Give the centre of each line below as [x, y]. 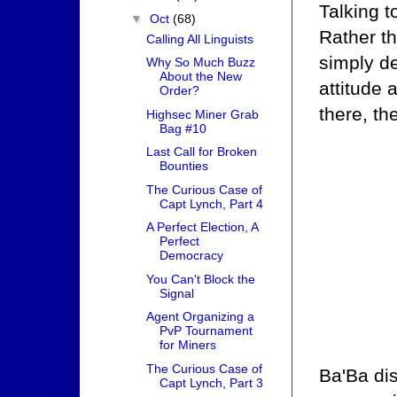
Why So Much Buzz [200, 62]
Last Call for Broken [201, 152]
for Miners [187, 345]
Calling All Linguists [199, 39]
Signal [176, 293]
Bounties [183, 166]
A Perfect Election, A [202, 227]
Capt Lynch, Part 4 [211, 203]
